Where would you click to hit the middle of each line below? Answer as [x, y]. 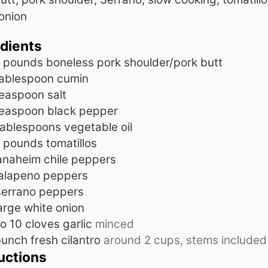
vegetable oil [98, 127]
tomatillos [71, 143]
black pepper [83, 111]
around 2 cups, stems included [185, 240]
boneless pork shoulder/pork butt [134, 62]
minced [115, 224]
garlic [77, 224]
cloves [42, 224]
